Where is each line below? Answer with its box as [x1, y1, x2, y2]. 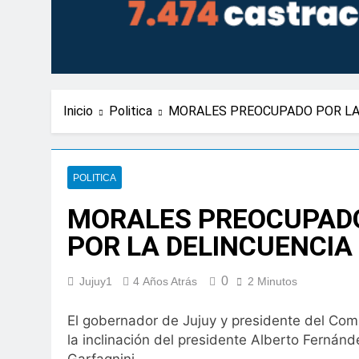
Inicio [63, 103, 93, 119]
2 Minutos [248, 274, 297, 288]
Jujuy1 [79, 274, 112, 288]
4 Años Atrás [133, 274, 197, 288]
